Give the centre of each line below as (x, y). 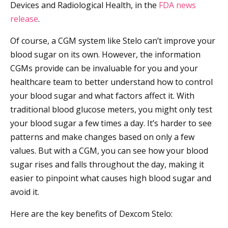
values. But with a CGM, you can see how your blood (109, 151)
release (24, 19)
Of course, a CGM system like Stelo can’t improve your (113, 41)
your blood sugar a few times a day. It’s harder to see (111, 123)
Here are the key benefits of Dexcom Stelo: (91, 214)
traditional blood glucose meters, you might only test (111, 110)
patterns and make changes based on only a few (102, 137)
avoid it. (25, 192)
